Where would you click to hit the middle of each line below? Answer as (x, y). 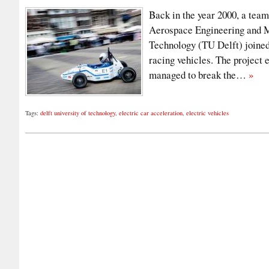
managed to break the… (199, 75)
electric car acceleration (151, 113)
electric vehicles (207, 113)
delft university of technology (78, 113)
